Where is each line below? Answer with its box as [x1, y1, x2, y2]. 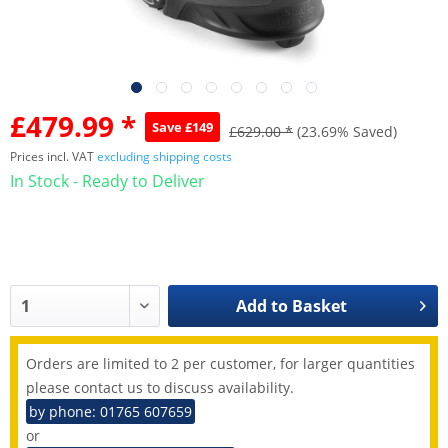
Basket [291, 295, 347, 318]
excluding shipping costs [97, 148, 232, 165]
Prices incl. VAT [10, 148, 97, 165]
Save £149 [152, 118, 213, 136]
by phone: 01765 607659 [29, 402, 192, 422]
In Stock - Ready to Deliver [10, 170, 205, 192]
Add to [235, 295, 288, 318]
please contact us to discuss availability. [26, 378, 294, 398]
